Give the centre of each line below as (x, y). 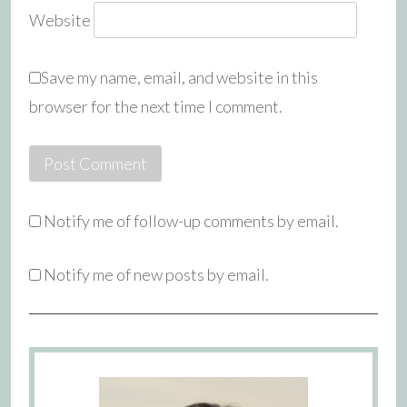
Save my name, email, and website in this (179, 77)
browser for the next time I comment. (156, 106)
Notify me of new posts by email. (156, 274)
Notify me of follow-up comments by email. (191, 220)
